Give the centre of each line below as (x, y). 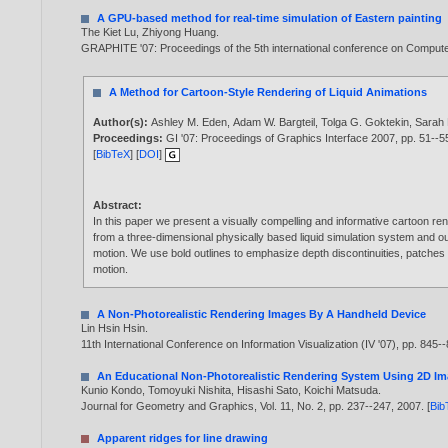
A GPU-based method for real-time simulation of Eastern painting (270, 18)
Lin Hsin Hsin (113, 327)
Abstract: (118, 205)
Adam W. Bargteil (274, 122)
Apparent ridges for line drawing (183, 437)
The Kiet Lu (109, 32)
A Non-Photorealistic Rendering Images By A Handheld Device (262, 313)
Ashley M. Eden (189, 122)
